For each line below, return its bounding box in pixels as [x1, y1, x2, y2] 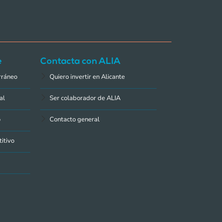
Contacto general [50, 114, 100, 124]
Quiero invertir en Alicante [50, 72, 125, 81]
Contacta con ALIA [40, 57, 121, 66]
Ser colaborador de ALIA [50, 93, 121, 103]
